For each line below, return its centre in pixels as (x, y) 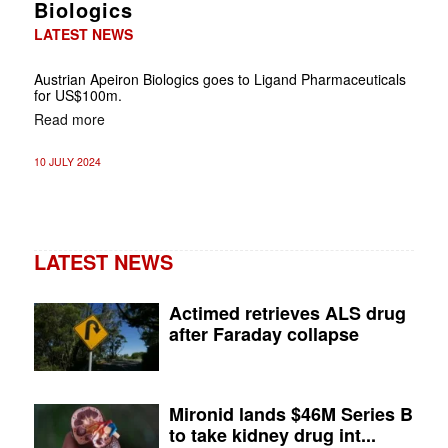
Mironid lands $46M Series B (291, 413)
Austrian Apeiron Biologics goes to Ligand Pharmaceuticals (219, 78)
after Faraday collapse (264, 333)
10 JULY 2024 (67, 161)
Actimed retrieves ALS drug (288, 312)
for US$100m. (77, 94)
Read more (69, 118)
